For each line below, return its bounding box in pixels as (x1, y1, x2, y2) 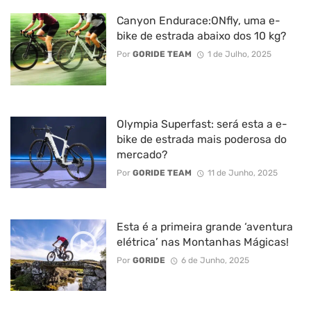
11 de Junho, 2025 (207, 167, 278, 178)
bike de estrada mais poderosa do (116, 132, 287, 146)
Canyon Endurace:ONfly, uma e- (116, 14, 280, 28)
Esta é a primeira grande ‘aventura (116, 220, 293, 234)
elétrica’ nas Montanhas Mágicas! (116, 235, 289, 249)
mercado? (116, 147, 167, 161)
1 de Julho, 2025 (207, 49, 271, 60)
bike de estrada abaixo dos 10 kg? (116, 29, 286, 43)
